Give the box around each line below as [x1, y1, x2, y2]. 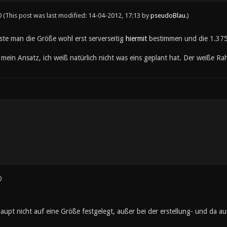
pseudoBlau [150, 12, 185, 19]
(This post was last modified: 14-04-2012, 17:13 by [3, 12, 150, 19]
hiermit [125, 34, 147, 43]
